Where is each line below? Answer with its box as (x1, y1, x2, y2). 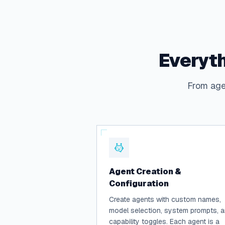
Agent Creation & (109, 166, 181, 177)
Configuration (109, 178, 169, 189)
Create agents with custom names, (109, 195, 221, 204)
